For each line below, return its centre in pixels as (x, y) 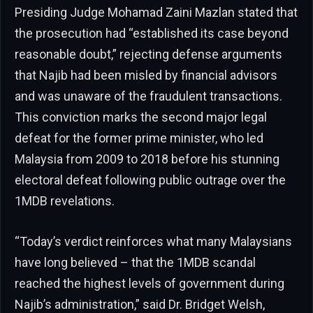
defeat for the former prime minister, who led (139, 138)
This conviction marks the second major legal (141, 117)
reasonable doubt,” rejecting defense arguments (148, 54)
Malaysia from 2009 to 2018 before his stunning (147, 159)
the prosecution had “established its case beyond (152, 34)
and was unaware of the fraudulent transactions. (148, 96)
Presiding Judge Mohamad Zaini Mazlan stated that (156, 13)
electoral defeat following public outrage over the (150, 180)
